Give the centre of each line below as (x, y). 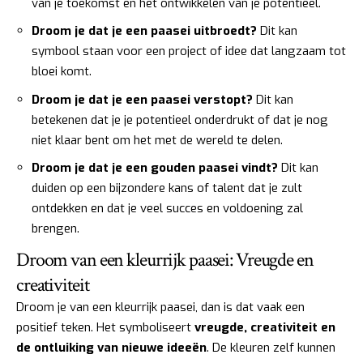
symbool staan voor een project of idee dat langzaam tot (189, 51)
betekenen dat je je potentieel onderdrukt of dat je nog (180, 120)
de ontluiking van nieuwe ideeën (111, 347)
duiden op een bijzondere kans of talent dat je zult (167, 188)
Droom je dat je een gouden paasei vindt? (155, 168)
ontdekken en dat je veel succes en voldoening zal (167, 209)
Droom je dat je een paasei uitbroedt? (144, 31)
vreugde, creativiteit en (265, 327)
